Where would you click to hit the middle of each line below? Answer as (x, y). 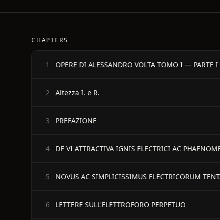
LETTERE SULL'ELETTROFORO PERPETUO (121, 204)
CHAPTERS (50, 40)
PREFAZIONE (76, 120)
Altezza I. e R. (78, 92)
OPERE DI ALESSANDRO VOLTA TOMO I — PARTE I (137, 64)
